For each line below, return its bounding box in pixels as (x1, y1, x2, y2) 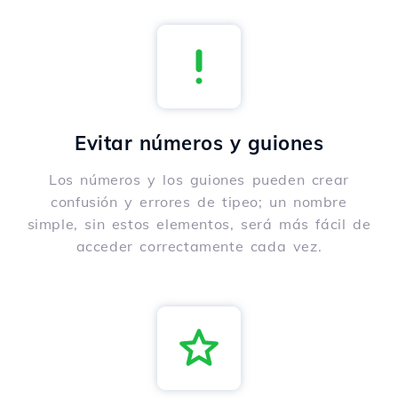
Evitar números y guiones (75, 131, 323, 156)
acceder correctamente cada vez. (76, 237, 322, 256)
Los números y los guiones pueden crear (49, 171, 349, 189)
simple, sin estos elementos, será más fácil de (27, 215, 371, 234)
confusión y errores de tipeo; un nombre (51, 193, 347, 211)
